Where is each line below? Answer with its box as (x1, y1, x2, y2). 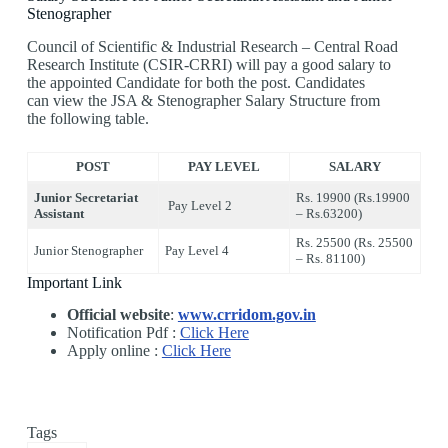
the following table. (26, 109, 149, 127)
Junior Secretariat (34, 189, 139, 205)
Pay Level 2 (165, 197, 233, 213)
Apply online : (66, 342, 162, 360)
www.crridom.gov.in (177, 306, 316, 324)
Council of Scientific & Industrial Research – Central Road (26, 37, 398, 55)
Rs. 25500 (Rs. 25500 (296, 234, 414, 250)
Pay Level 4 (165, 242, 230, 258)
